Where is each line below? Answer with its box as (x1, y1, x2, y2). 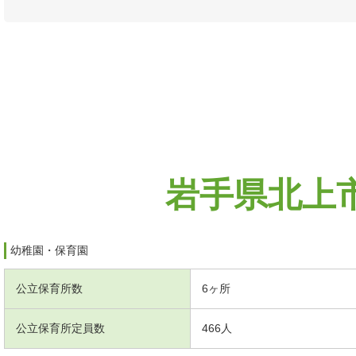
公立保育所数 (16, 281, 83, 295)
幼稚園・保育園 (10, 243, 88, 257)
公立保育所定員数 (16, 321, 105, 335)
